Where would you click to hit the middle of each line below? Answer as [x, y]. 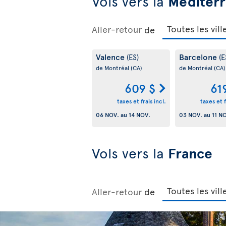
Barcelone [199, 57]
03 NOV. [190, 114]
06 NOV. [107, 114]
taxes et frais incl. [141, 101]
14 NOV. [139, 114]
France [190, 153]
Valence [111, 57]
